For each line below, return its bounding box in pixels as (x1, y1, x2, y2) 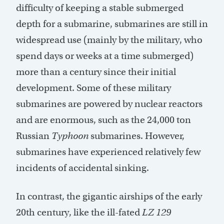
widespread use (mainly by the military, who (16, 33, 202, 45)
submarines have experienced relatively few (16, 145, 200, 157)
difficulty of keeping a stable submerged (16, 1, 183, 13)
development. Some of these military (16, 81, 171, 93)
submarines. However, (88, 129, 184, 141)
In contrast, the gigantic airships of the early (16, 190, 202, 202)
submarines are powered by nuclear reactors (16, 97, 202, 109)
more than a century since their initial (16, 65, 176, 77)
